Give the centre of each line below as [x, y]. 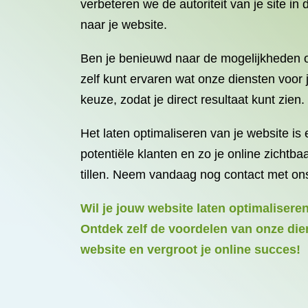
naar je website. [124, 25]
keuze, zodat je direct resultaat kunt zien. [192, 100]
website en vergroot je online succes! [190, 250]
